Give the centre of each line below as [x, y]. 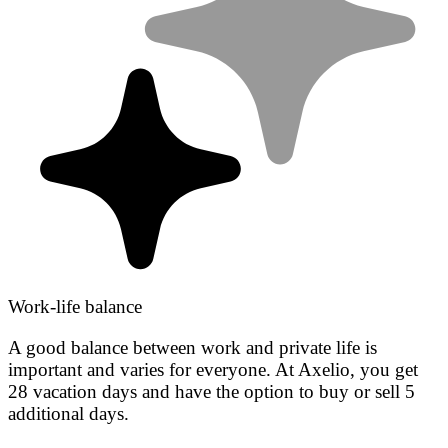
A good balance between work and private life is [192, 348]
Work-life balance [75, 306]
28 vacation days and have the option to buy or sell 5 [211, 392]
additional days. [68, 414]
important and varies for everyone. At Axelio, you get [213, 370]
